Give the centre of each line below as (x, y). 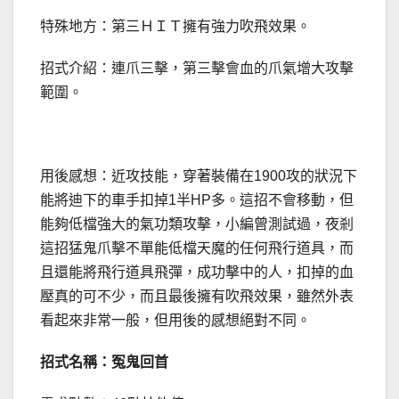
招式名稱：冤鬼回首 (104, 362)
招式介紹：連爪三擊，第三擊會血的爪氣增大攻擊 (197, 69)
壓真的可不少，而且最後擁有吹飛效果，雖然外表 (197, 297)
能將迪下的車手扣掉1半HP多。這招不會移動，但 (197, 200)
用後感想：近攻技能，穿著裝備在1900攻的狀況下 (199, 176)
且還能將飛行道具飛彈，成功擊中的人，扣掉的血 (197, 273)
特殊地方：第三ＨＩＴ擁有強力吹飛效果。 (175, 27)
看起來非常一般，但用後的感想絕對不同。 (175, 321)
